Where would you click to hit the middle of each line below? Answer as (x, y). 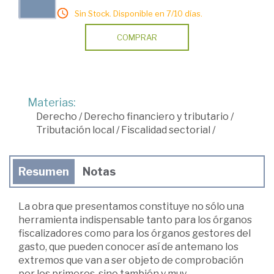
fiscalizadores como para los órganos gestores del (135, 233)
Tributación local (75, 130)
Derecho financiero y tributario (156, 116)
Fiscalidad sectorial (166, 130)
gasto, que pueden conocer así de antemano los (128, 246)
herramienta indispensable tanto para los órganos (135, 220)
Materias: (52, 102)
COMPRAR (137, 37)
